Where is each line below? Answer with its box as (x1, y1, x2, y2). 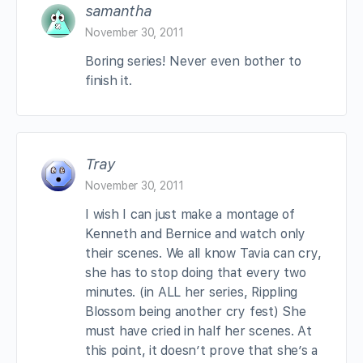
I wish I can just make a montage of (85, 206, 295, 222)
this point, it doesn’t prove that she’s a (85, 342, 318, 358)
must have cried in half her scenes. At (85, 322, 312, 339)
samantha (85, 2, 152, 19)
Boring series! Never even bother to (85, 53, 301, 69)
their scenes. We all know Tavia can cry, (85, 245, 322, 261)
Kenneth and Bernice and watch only (85, 225, 305, 241)
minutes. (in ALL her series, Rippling (85, 284, 298, 300)
